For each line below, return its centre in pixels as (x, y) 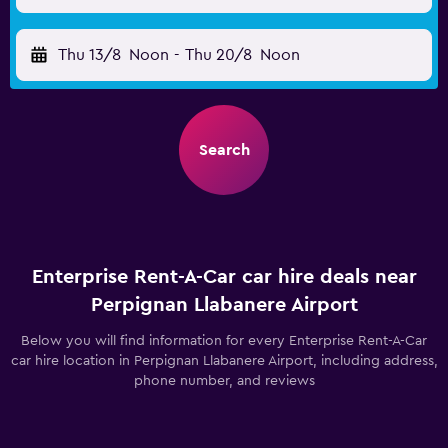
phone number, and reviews (224, 381)
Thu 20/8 (218, 55)
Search (224, 150)
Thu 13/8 (89, 55)
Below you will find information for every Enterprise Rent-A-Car (224, 341)
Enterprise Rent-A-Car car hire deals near (224, 277)
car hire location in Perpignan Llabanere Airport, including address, (224, 361)
